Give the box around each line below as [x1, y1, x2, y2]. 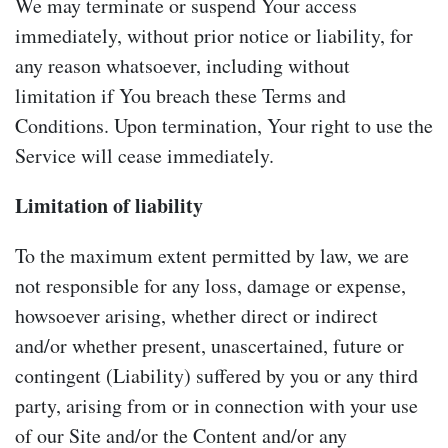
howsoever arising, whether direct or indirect [15, 301, 378, 329]
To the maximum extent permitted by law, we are [15, 241, 409, 269]
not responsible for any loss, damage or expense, [15, 271, 406, 299]
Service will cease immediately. [15, 141, 274, 169]
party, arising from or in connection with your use [15, 391, 418, 419]
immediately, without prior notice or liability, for [15, 21, 413, 49]
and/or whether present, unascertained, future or [15, 331, 404, 359]
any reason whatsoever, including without [15, 51, 350, 79]
